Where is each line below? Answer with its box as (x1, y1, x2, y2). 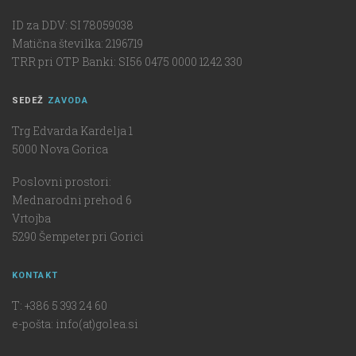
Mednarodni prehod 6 (12, 192, 132, 208)
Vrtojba (12, 211, 51, 226)
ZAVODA (47, 95, 89, 106)
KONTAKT (12, 270, 58, 281)
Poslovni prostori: (12, 174, 111, 190)
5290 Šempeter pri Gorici (12, 229, 144, 245)
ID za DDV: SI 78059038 (12, 17, 133, 33)
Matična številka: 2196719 (12, 36, 143, 52)
